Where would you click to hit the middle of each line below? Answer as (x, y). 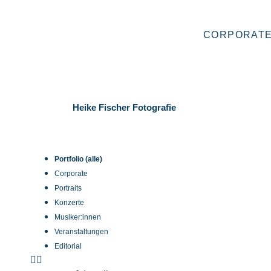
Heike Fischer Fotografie (124, 107)
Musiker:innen (78, 217)
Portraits (68, 188)
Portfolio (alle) (78, 159)
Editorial (68, 246)
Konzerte (69, 203)
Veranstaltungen (81, 232)
